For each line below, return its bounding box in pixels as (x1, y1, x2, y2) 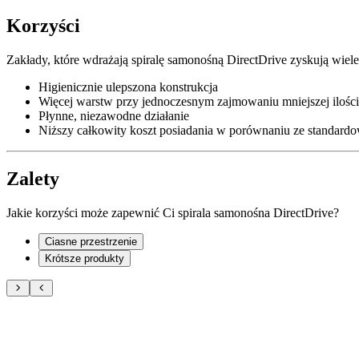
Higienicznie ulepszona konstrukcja (38, 79, 218, 94)
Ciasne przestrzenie (45, 235, 137, 248)
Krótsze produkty (45, 252, 124, 264)
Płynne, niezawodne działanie (38, 108, 189, 123)
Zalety (6, 167, 59, 189)
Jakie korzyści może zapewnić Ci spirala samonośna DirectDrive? (6, 205, 339, 220)
